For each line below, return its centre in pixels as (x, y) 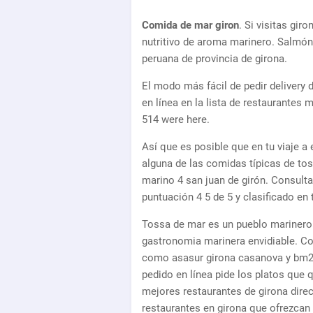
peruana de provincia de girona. (214, 58)
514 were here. (176, 119)
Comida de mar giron (190, 25)
